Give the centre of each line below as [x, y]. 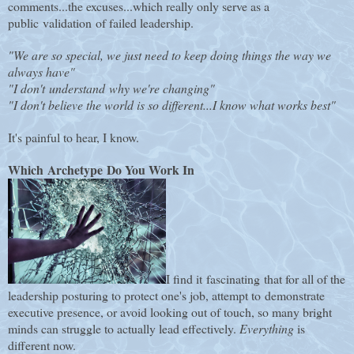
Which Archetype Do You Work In [101, 170]
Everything [267, 329]
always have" [41, 72]
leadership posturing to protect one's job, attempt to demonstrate [166, 296]
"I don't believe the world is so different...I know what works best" [172, 105]
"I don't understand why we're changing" [111, 88]
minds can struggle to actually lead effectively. [124, 329]
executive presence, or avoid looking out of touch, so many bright [170, 312]
